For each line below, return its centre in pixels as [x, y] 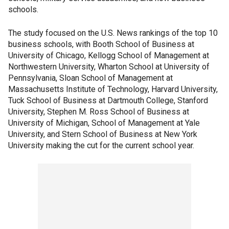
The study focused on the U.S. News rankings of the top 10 [113, 33]
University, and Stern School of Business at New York [103, 134]
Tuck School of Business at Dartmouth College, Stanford [108, 100]
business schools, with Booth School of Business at [101, 44]
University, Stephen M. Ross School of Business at [99, 111]
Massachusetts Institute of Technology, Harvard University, [113, 89]
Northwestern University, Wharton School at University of [109, 66]
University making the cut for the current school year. [102, 145]
